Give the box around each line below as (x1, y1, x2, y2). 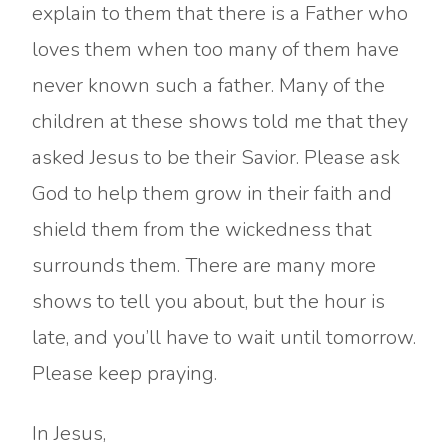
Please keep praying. (32, 360, 217, 387)
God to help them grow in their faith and (32, 180, 392, 207)
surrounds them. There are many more (32, 252, 376, 279)
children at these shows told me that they (32, 108, 408, 135)
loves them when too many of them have (32, 36, 399, 63)
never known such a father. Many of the (32, 72, 385, 99)
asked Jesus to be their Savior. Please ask (32, 144, 400, 171)
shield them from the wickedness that (32, 216, 372, 243)
